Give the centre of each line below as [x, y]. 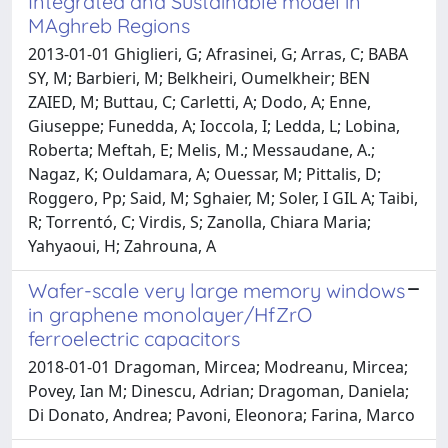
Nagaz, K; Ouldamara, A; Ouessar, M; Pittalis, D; [204, 173]
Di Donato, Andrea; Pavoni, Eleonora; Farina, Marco [221, 414]
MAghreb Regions [109, 25]
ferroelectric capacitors [134, 338]
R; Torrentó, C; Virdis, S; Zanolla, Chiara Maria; [199, 221]
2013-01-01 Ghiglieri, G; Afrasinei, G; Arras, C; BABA [218, 53]
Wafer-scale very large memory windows [216, 290]
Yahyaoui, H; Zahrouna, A [122, 245]
